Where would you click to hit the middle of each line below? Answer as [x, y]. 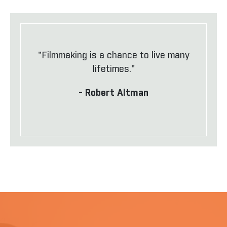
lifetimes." [113, 69]
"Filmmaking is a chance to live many [113, 56]
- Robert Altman [113, 93]
